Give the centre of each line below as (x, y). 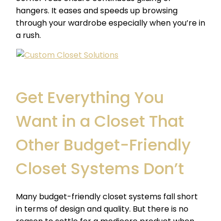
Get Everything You (90, 98)
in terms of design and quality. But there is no (102, 209)
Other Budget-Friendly (103, 145)
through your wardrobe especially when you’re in (110, 23)
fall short (180, 197)
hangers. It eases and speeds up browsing (97, 11)
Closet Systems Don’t (100, 169)
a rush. (28, 36)
